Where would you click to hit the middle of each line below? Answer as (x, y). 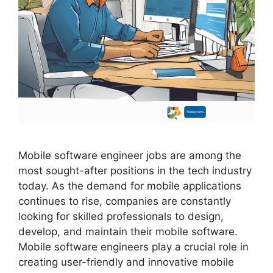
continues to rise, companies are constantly (125, 201)
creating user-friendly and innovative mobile (126, 262)
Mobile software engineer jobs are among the (130, 155)
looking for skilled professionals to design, (121, 216)
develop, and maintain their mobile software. (128, 232)
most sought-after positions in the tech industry (135, 171)
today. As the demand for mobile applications (130, 186)
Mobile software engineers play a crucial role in (133, 247)
